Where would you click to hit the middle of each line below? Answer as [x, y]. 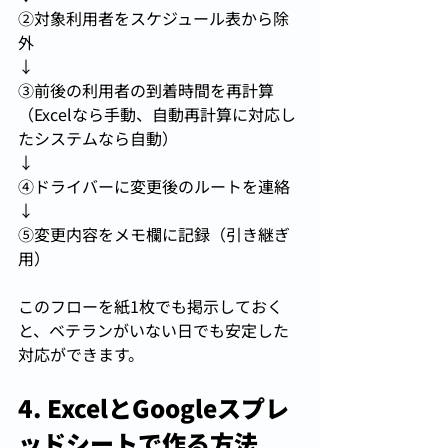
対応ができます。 [81, 354]
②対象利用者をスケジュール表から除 [153, 18]
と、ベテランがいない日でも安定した [153, 330]
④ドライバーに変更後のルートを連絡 [154, 186]
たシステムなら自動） [98, 138]
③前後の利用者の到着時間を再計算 [146, 90]
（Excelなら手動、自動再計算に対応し [157, 114]
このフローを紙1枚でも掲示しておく [150, 306]
